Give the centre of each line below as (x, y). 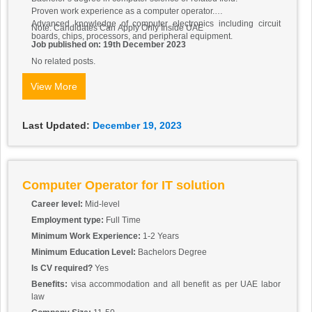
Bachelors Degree (172, 252)
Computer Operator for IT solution (124, 186)
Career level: (58, 204)
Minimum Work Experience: (87, 236)
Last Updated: (56, 126)
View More (54, 87)
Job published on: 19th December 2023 (109, 45)
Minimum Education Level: (85, 252)
